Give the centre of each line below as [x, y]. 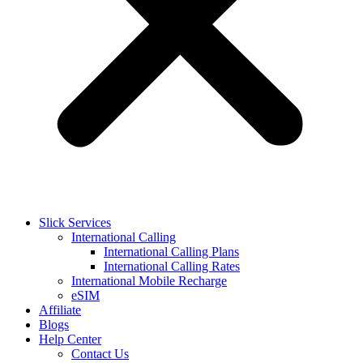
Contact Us [100, 354]
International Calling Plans [171, 252]
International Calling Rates [172, 266]
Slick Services [75, 222]
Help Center [70, 339]
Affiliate [60, 310]
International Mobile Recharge [149, 281]
